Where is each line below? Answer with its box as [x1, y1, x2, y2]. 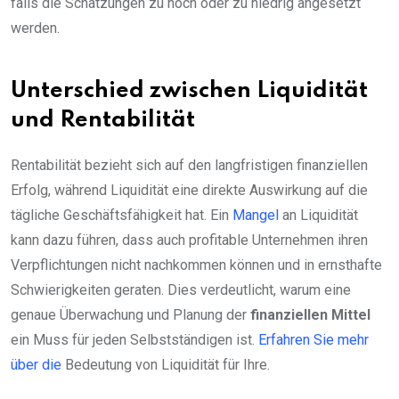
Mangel [232, 207, 279, 224]
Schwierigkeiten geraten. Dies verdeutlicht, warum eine [11, 281, 351, 299]
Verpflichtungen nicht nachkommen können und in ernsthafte [11, 256, 382, 274]
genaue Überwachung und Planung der [11, 306, 250, 324]
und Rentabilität [11, 110, 195, 133]
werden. [11, 20, 60, 37]
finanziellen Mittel [250, 306, 370, 324]
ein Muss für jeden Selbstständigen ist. [11, 331, 258, 349]
